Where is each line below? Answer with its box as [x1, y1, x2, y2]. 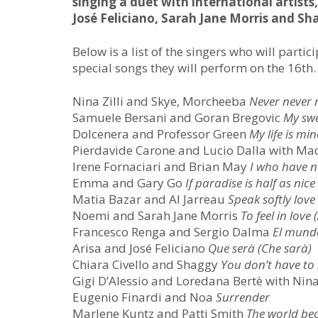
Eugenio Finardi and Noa [72, 289, 216, 305]
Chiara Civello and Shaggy [72, 256, 221, 273]
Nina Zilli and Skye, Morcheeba [72, 93, 249, 109]
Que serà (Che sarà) [208, 240, 312, 256]
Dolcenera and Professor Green [72, 126, 249, 142]
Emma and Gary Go [72, 175, 182, 191]
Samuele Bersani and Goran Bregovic [72, 109, 283, 126]
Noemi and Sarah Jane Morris [72, 207, 241, 224]
